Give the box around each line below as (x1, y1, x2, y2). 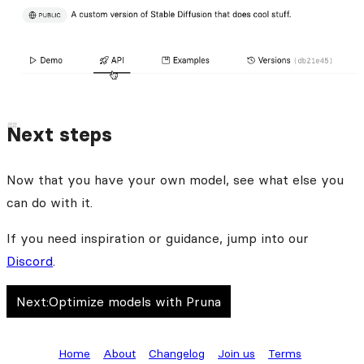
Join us (218, 345, 255, 361)
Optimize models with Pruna (49, 292, 221, 310)
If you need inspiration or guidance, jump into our (6, 229, 309, 246)
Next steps (6, 122, 112, 146)
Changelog (149, 345, 205, 361)
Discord (6, 252, 53, 269)
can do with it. (6, 193, 93, 210)
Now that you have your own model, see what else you (6, 171, 344, 188)
